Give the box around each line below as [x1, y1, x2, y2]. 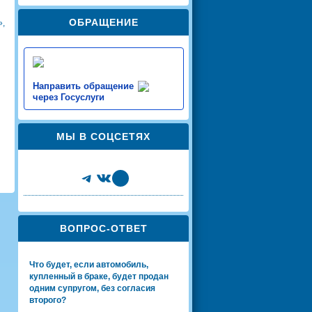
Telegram [77, 167, 146, 186]
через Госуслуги [33, 91, 104, 102]
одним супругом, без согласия [29, 283, 155, 293]
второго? [29, 295, 66, 305]
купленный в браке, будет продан [29, 271, 169, 281]
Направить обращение [33, 80, 134, 91]
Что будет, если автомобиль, [29, 259, 148, 270]
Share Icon [111, 167, 143, 186]
